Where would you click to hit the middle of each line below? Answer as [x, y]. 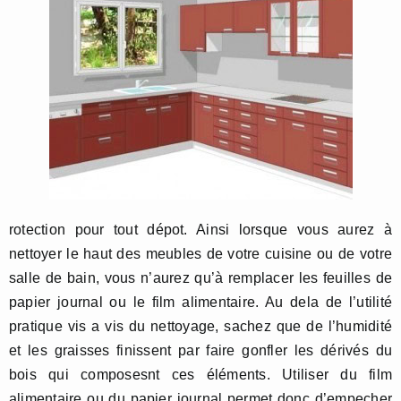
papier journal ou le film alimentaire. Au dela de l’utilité [200, 302]
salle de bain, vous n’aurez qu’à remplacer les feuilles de [200, 278]
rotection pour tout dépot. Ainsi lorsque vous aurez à [200, 230]
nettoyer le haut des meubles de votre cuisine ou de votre [200, 254]
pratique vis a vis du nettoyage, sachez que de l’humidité [200, 326]
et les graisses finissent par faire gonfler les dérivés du [200, 350]
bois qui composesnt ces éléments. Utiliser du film [200, 375]
